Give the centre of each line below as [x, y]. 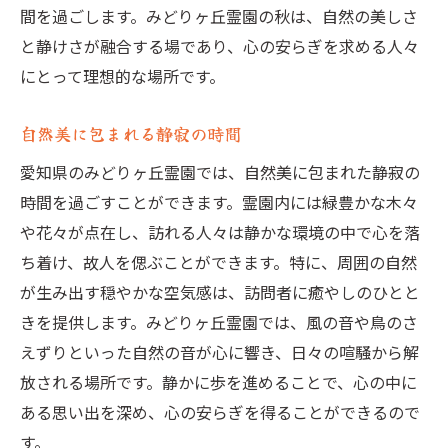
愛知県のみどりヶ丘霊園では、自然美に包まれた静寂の [220, 172]
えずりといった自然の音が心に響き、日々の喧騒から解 [219, 352]
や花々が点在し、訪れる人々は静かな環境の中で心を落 [220, 232]
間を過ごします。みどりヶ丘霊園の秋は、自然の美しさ [219, 16]
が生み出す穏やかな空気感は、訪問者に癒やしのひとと [220, 292]
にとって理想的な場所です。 [122, 76]
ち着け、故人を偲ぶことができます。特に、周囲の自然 [218, 262]
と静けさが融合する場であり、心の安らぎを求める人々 [219, 46]
